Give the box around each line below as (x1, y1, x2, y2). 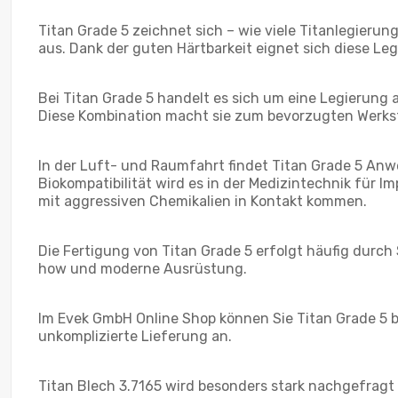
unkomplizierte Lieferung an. (38, 327, 232, 345)
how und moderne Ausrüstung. (38, 259, 247, 277)
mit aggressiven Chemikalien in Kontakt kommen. (38, 192, 367, 210)
